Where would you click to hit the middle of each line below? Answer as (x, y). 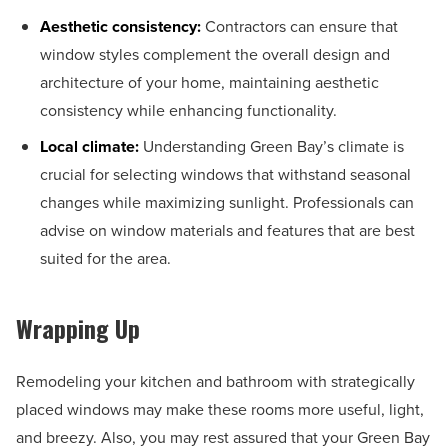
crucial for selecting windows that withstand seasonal (225, 175)
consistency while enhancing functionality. (188, 111)
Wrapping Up (78, 328)
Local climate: (89, 147)
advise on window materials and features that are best (227, 231)
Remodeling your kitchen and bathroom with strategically (215, 382)
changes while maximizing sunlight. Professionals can (227, 203)
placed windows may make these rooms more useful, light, (220, 410)
